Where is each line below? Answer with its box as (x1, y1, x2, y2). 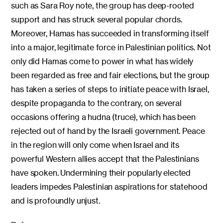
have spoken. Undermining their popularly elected (11, 168, 191, 178)
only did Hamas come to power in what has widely (11, 56, 194, 67)
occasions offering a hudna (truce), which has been (11, 112, 196, 122)
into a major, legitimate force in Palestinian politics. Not (11, 42, 211, 53)
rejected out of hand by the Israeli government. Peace (11, 126, 205, 136)
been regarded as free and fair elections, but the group (11, 70, 210, 81)
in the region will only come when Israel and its (11, 140, 180, 150)
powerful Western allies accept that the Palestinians (11, 154, 199, 164)
